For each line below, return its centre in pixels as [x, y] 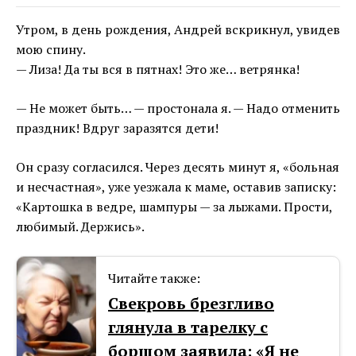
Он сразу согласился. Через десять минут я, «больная [178, 167]
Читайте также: [154, 279]
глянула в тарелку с [188, 327]
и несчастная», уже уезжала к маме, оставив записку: [176, 187]
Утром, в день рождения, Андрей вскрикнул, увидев [178, 30]
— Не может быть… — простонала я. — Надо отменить [178, 108]
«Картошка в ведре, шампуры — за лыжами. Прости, [174, 207]
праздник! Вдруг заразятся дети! [117, 128]
